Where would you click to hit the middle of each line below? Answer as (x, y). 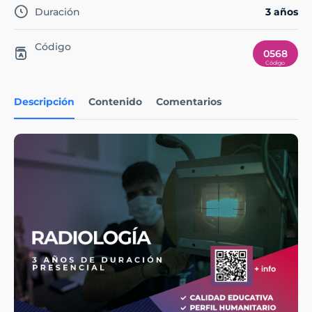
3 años (282, 12)
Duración (57, 12)
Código (53, 47)
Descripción (44, 102)
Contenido (115, 102)
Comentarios (189, 102)
